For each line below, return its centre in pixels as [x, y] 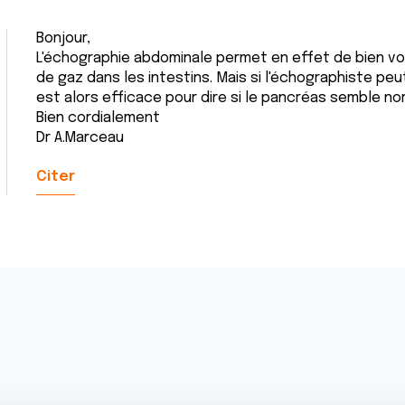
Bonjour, [63, 38]
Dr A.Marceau [80, 138]
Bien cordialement [98, 118]
